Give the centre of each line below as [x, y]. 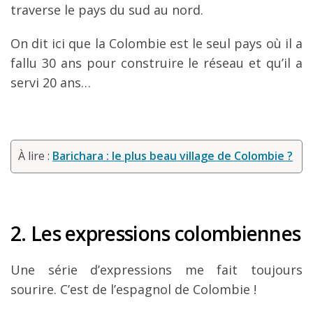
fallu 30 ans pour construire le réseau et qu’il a [156, 63]
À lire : [36, 156]
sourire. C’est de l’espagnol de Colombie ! [133, 289]
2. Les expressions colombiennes [156, 233]
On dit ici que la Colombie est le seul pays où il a [156, 44]
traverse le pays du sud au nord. [107, 10]
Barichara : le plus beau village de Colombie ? [173, 156]
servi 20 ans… [51, 83]
